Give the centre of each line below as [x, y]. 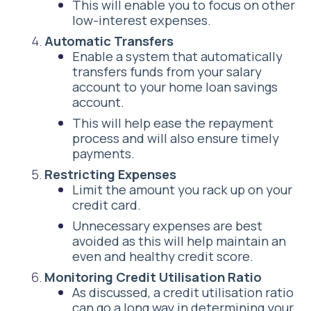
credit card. [107, 205]
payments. [103, 154]
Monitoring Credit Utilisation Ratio [153, 277]
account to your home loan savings [175, 87]
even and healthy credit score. [163, 257]
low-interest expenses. [142, 20]
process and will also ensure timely [176, 138]
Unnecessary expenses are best [167, 226]
